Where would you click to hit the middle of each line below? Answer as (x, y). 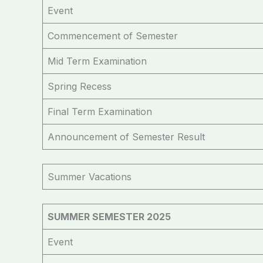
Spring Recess (80, 86)
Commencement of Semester (113, 36)
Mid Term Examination (97, 61)
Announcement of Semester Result (126, 136)
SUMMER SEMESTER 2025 (109, 216)
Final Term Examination (100, 111)
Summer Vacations (90, 176)
